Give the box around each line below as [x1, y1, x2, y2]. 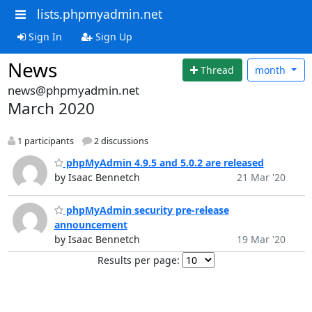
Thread [201, 63, 235, 77]
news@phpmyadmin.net [7, 82, 139, 98]
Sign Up [92, 29, 132, 43]
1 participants [15, 135, 74, 148]
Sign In [25, 29, 62, 43]
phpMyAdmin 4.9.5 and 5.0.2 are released [63, 155, 264, 169]
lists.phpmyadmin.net [36, 6, 162, 22]
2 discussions [91, 135, 148, 148]
